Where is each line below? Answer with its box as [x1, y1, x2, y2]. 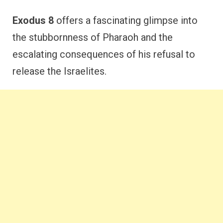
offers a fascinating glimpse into [54, 14, 198, 26]
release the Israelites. [12, 65, 107, 77]
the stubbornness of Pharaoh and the [12, 31, 173, 43]
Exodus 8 [12, 14, 54, 26]
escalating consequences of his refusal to [12, 48, 195, 60]
